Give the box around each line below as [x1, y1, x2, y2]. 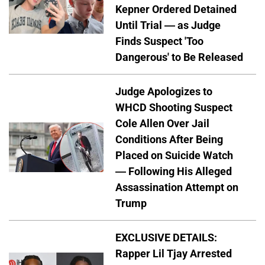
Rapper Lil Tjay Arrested [115, 247, 232, 260]
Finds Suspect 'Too [115, 34, 203, 47]
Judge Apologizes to [115, 85, 212, 98]
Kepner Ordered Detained [115, 2, 237, 15]
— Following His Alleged [115, 164, 232, 177]
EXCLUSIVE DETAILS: [115, 231, 217, 244]
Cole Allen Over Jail [115, 117, 209, 130]
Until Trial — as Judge [115, 18, 221, 31]
